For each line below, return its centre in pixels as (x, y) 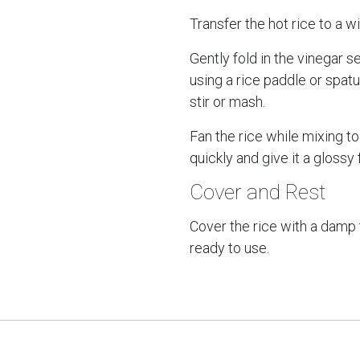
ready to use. (229, 248)
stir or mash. (227, 102)
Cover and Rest (258, 192)
